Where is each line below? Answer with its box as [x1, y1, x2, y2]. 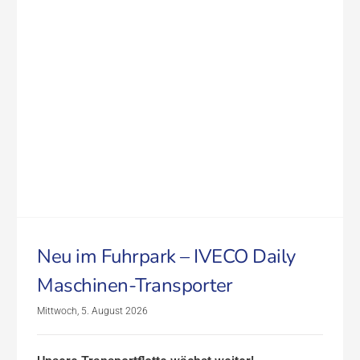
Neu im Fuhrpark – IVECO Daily [37, 243, 296, 269]
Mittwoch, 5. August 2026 [37, 305, 148, 317]
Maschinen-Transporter [37, 272, 233, 298]
